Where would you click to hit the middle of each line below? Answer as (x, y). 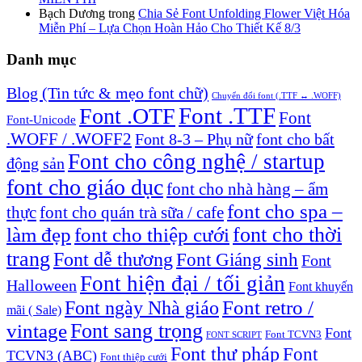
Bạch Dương (72, 14)
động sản (36, 163)
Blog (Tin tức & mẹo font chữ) (107, 93)
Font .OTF (127, 116)
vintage (37, 330)
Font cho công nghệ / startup (196, 161)
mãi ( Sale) (34, 309)
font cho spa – (285, 211)
